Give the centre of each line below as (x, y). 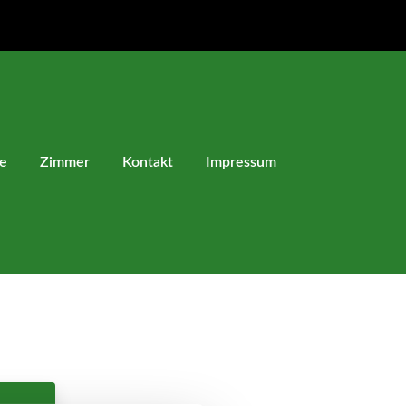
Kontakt (148, 162)
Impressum (241, 162)
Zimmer (65, 162)
